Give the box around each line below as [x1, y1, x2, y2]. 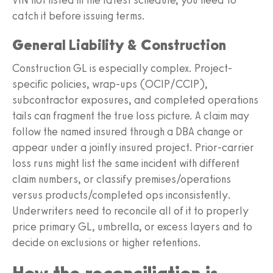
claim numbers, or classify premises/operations [12, 172, 231, 186]
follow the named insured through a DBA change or [12, 124, 243, 138]
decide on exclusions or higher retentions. [12, 235, 201, 249]
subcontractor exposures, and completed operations [12, 93, 258, 107]
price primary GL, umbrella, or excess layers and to [12, 219, 252, 233]
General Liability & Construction [12, 35, 226, 54]
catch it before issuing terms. [12, 9, 145, 23]
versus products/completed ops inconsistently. [12, 188, 231, 202]
